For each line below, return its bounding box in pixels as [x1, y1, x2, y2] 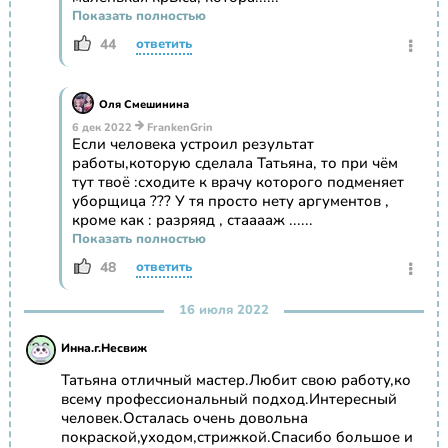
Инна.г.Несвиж [60, 340, 147, 357]
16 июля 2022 [179, 301, 269, 320]
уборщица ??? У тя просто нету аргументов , [71, 191, 389, 212]
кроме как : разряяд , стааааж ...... [71, 210, 313, 231]
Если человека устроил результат [71, 134, 314, 155]
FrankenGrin [143, 120, 213, 136]
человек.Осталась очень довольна [60, 408, 308, 429]
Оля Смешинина [98, 97, 189, 113]
